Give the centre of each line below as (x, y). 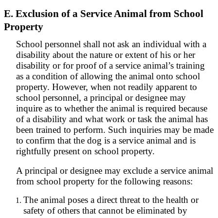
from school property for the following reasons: (104, 181)
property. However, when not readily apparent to (107, 87)
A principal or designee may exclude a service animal (115, 171)
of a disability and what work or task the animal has (112, 119)
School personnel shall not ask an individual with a (111, 44)
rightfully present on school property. (85, 151)
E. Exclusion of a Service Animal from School (104, 14)
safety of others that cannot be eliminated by (105, 210)
